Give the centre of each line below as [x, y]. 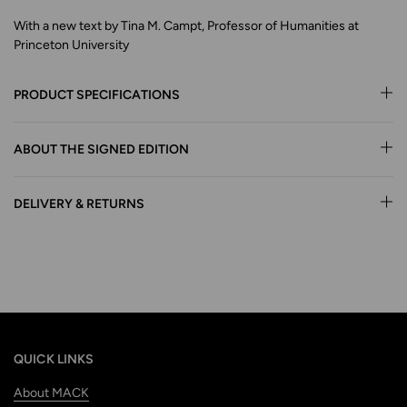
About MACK [51, 393]
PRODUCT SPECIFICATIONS [97, 95]
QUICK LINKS [54, 360]
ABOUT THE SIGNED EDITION [101, 150]
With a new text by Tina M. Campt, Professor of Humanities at [186, 26]
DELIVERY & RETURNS [79, 204]
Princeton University [71, 45]
